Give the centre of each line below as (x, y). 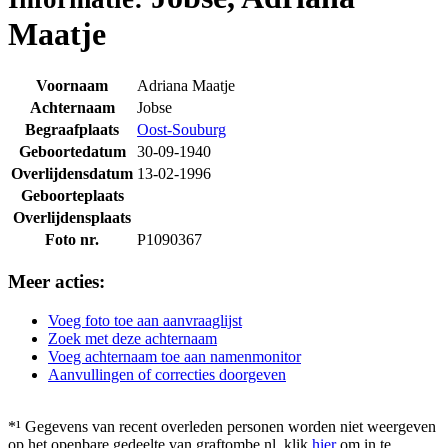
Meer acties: (56, 282)
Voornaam (72, 86)
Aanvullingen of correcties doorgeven (167, 374)
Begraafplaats (72, 130)
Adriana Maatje (186, 86)
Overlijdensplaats (72, 218)
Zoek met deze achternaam (132, 338)
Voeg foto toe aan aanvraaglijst (145, 320)
